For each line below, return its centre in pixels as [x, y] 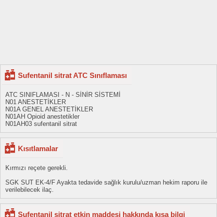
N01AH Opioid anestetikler [42, 116]
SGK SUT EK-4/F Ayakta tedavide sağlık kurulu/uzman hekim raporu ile [106, 182]
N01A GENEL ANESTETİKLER [49, 109]
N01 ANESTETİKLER [36, 102]
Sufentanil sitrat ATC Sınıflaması [72, 75]
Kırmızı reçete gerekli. [37, 168]
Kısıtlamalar [38, 148]
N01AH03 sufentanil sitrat [41, 124]
